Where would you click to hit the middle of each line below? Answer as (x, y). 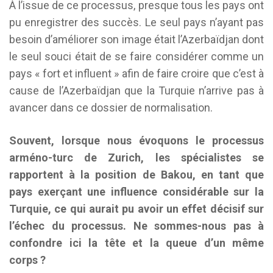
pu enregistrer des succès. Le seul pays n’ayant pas (136, 22)
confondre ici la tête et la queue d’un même (136, 243)
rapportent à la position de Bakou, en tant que (136, 175)
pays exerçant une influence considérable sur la (136, 192)
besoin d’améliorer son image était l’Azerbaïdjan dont (136, 39)
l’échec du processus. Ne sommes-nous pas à (136, 226)
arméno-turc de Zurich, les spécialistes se (136, 158)
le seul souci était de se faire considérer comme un (136, 56)
